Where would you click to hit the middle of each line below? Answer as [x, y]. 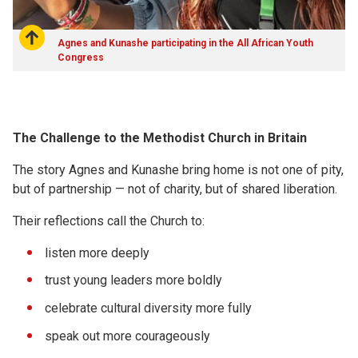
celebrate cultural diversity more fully [148, 308]
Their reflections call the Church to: [109, 221]
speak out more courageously [127, 336]
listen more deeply [97, 253]
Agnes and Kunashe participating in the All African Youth [185, 43]
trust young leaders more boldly [133, 280]
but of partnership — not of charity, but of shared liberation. [175, 189]
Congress [81, 57]
